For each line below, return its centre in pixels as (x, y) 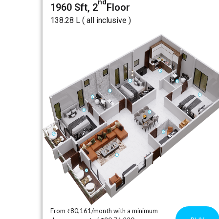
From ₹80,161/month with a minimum (104, 211)
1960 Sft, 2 (74, 7)
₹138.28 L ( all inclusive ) (91, 20)
